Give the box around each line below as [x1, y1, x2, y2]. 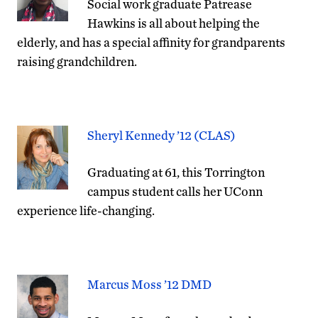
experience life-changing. [17, 202, 155, 218]
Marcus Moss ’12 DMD [87, 276, 212, 292]
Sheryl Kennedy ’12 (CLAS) [87, 127, 236, 143]
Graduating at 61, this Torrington [87, 164, 265, 180]
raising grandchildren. [17, 53, 137, 69]
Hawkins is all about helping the [87, 15, 260, 31]
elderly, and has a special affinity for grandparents [17, 34, 285, 50]
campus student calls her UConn [87, 183, 263, 199]
